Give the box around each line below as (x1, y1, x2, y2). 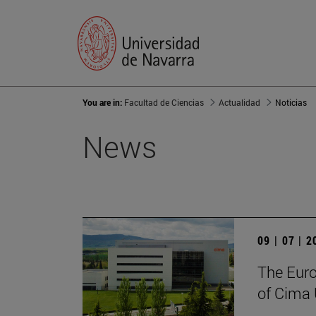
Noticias (275, 97, 307, 109)
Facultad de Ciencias (124, 97, 204, 109)
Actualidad (219, 97, 260, 109)
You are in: (83, 97, 124, 109)
